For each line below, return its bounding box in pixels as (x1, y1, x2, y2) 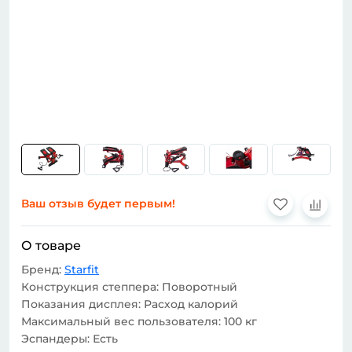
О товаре (21, 237, 81, 253)
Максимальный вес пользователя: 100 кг (21, 313, 257, 328)
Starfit (64, 262, 99, 277)
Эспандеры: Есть (21, 331, 118, 346)
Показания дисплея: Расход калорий (21, 296, 238, 311)
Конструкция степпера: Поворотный (21, 279, 237, 294)
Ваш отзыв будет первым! (21, 196, 175, 211)
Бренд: (21, 262, 64, 277)
